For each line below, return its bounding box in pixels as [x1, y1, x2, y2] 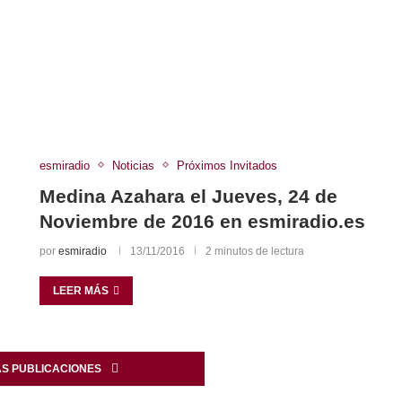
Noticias [111, 158, 154, 172]
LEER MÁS [52, 284, 109, 297]
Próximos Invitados [176, 158, 277, 172]
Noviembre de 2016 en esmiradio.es [39, 210, 365, 232]
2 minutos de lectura [205, 244, 304, 258]
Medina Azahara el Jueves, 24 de [39, 185, 337, 206]
